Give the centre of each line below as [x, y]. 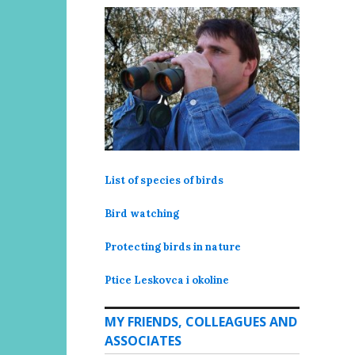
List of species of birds [164, 181]
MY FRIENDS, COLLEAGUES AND [201, 322]
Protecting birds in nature [173, 247]
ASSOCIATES [143, 341]
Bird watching [142, 214]
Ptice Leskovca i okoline [167, 281]
